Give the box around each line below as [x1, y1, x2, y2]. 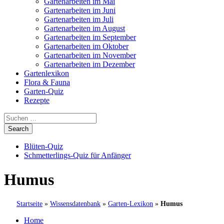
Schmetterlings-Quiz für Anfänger [24, 151, 131, 159]
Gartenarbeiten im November [44, 51, 136, 59]
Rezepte [24, 96, 49, 104]
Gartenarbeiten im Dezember [44, 60, 135, 68]
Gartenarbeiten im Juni [44, 6, 115, 14]
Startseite [16, 199, 42, 207]
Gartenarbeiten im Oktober [44, 42, 128, 50]
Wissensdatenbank [50, 199, 100, 207]
